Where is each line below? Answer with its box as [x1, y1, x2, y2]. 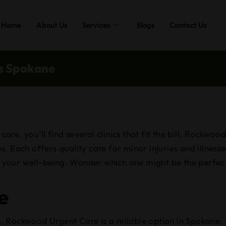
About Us [36, 20, 67, 30]
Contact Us [169, 20, 206, 30]
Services [82, 20, 110, 30]
